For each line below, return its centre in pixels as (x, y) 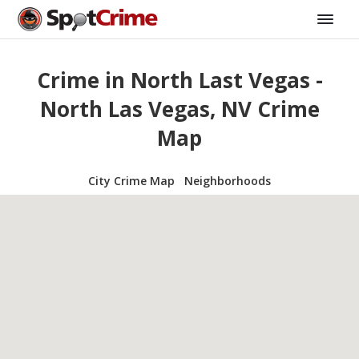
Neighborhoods (228, 180)
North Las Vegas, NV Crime (179, 109)
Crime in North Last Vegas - (179, 81)
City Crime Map (131, 180)
